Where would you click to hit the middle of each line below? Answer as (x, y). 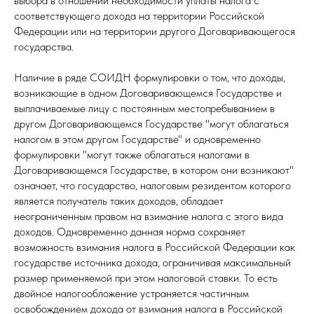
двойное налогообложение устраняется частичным (131, 293)
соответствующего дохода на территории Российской (139, 16)
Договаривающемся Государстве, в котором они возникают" (154, 170)
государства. (44, 47)
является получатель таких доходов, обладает (119, 201)
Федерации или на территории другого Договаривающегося (155, 31)
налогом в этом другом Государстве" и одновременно (137, 139)
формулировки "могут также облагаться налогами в (132, 155)
